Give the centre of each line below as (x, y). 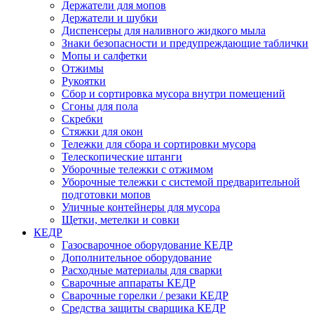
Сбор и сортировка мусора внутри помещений (173, 93)
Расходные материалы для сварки (142, 270)
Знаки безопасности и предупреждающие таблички (185, 43)
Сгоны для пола (100, 106)
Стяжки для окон (102, 131)
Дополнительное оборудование (137, 257)
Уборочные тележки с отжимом (137, 169)
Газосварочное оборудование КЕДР (147, 245)
